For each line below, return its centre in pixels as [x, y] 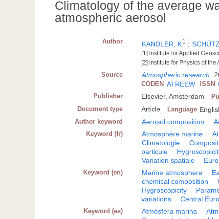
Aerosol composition [173, 122]
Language [182, 109]
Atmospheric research [176, 75]
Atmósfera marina [170, 211]
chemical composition [175, 182]
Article [151, 109]
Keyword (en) [103, 173]
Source [112, 75]
